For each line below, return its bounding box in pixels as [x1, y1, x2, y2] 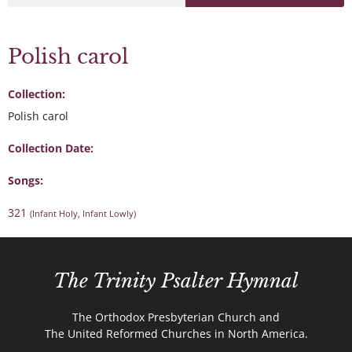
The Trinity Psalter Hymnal [53, 269, 299, 292]
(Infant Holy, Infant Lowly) [30, 207, 136, 219]
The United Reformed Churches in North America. [44, 325, 308, 341]
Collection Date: [8, 140, 93, 156]
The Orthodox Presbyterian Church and [72, 309, 280, 324]
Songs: [8, 172, 43, 188]
